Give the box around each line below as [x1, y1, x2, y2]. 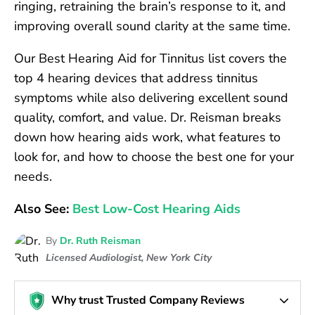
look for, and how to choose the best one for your [14, 148, 294, 165]
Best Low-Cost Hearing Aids [72, 200, 240, 217]
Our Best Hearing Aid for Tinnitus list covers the [14, 50, 287, 67]
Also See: [14, 200, 72, 217]
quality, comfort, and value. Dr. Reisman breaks [14, 109, 281, 126]
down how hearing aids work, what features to [14, 129, 281, 146]
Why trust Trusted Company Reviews [51, 292, 245, 308]
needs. [14, 168, 52, 185]
